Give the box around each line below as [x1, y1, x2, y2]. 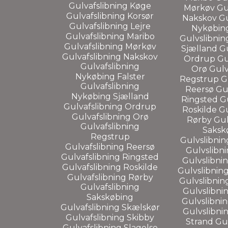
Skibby [127, 212, 154, 222]
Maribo [126, 31, 155, 41]
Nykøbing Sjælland [71, 91, 149, 101]
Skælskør [121, 202, 160, 212]
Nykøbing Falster [75, 71, 145, 81]
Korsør [127, 11, 154, 21]
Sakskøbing [87, 192, 133, 202]
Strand [185, 216, 215, 226]
